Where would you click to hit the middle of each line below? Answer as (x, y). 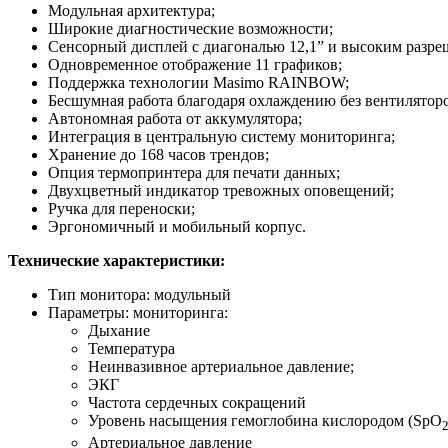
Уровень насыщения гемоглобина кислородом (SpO (265, 421)
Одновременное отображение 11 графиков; (195, 65)
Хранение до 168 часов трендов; (158, 155)
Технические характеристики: (116, 261)
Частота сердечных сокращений (197, 403)
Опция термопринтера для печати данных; (194, 173)
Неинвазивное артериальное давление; (221, 367)
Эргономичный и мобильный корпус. (177, 227)
